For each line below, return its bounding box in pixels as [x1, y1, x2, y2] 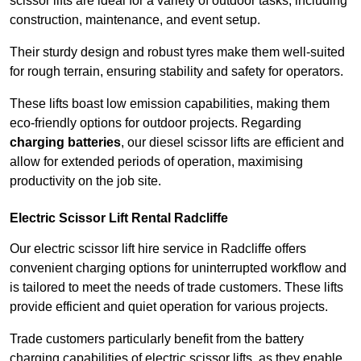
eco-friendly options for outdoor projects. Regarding [10, 116, 301, 131]
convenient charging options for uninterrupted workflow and [10, 261, 346, 276]
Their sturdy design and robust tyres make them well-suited [10, 45, 345, 60]
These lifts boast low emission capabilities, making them [10, 97, 330, 111]
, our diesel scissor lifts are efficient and [121, 135, 344, 150]
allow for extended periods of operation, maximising [10, 155, 303, 169]
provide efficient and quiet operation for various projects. [10, 300, 328, 314]
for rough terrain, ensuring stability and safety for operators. [10, 64, 343, 79]
